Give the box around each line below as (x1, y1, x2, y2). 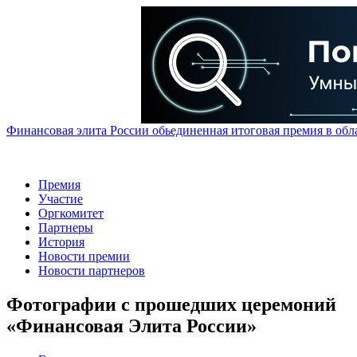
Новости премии (38, 249, 130, 263)
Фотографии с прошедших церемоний (6, 293, 336, 315)
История (38, 235, 84, 249)
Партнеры (38, 221, 93, 234)
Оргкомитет (38, 206, 104, 220)
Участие (38, 192, 83, 206)
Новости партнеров (38, 264, 145, 277)
